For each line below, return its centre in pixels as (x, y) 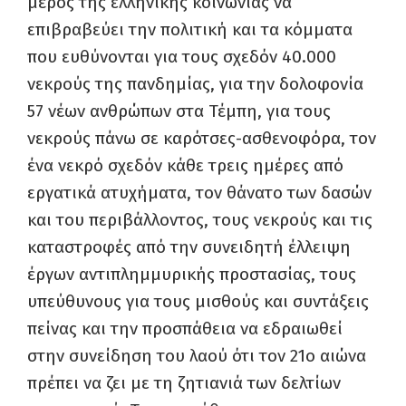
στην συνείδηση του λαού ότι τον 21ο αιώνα (197, 356)
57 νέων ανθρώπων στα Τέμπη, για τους (179, 111)
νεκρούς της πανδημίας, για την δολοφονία (195, 84)
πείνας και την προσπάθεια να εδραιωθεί (185, 329)
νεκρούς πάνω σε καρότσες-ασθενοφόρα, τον (202, 138)
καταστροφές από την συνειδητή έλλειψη (189, 247)
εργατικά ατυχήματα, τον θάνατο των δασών (199, 193)
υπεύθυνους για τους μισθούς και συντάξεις (198, 301)
